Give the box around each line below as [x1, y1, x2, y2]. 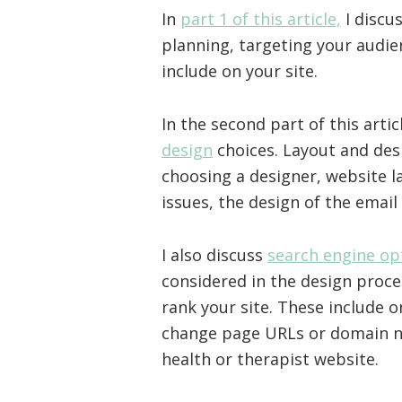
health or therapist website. [162, 348, 379, 371]
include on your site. [162, 60, 318, 83]
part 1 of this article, [180, 8, 341, 31]
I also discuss [162, 244, 267, 267]
